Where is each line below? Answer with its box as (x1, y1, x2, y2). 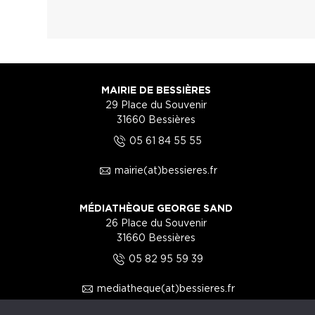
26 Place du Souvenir (105, 217, 207, 228)
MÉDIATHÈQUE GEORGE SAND (79, 202, 233, 213)
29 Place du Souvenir (105, 98, 207, 110)
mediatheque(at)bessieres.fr (96, 282, 235, 293)
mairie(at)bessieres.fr (114, 164, 217, 175)
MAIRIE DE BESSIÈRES (101, 84, 211, 95)
